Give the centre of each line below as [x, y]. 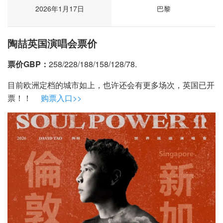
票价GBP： [28, 64]
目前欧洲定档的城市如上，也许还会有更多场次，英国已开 [111, 85]
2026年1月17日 [59, 8]
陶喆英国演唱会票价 [52, 43]
